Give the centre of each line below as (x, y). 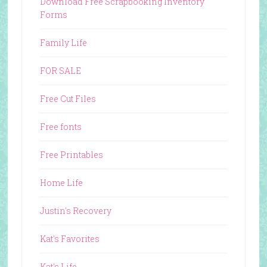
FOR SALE (60, 70)
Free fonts (60, 126)
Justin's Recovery (75, 210)
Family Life (63, 42)
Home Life (61, 182)
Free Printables (71, 154)
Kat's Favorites (69, 238)
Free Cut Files (68, 98)
